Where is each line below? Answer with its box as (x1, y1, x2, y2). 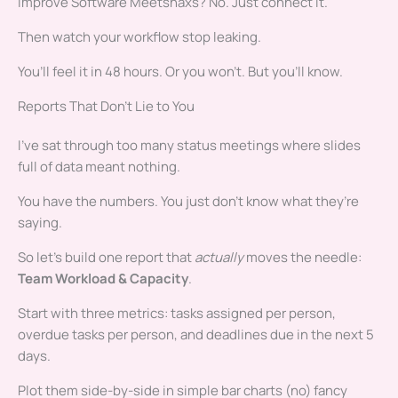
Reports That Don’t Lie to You (18, 97, 195, 116)
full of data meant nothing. (18, 157, 180, 177)
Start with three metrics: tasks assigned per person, (18, 304, 336, 323)
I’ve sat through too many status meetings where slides (18, 136, 361, 155)
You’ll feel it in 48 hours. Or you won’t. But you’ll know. (18, 62, 343, 82)
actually (195, 248, 243, 267)
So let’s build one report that (18, 248, 195, 267)
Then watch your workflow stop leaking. (18, 28, 261, 47)
